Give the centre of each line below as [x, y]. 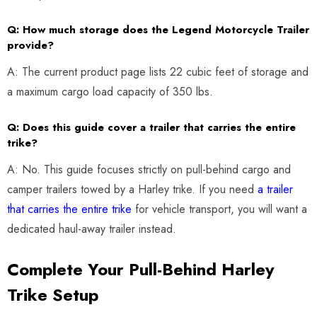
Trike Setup [53, 294]
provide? [30, 45]
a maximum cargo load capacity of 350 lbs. [110, 91]
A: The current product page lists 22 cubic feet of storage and [158, 71]
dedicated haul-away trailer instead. [92, 229]
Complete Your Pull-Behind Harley [141, 269]
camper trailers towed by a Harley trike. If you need [132, 189]
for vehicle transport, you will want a [219, 209]
